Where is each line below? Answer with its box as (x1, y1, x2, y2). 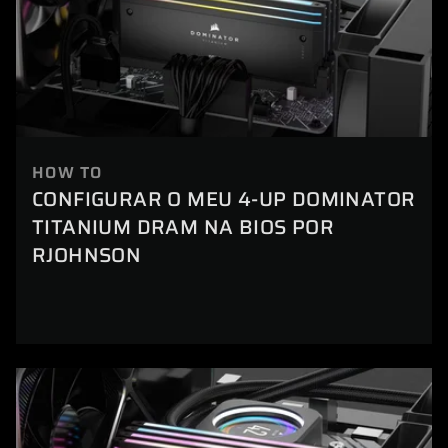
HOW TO (32, 159, 103, 185)
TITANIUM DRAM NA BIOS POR (32, 210, 334, 243)
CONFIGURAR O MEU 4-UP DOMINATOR (32, 182, 416, 215)
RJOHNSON (32, 238, 142, 271)
